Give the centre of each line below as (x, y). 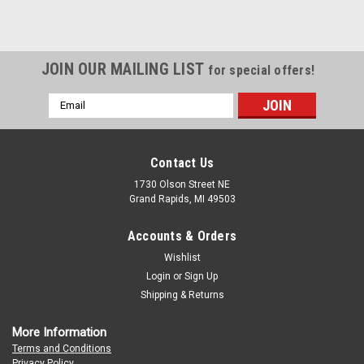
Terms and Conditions (62, 348)
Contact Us (182, 162)
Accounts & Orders (182, 236)
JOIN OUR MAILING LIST (125, 69)
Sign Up (201, 276)
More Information (59, 332)
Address (70, 117)
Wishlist (182, 257)
